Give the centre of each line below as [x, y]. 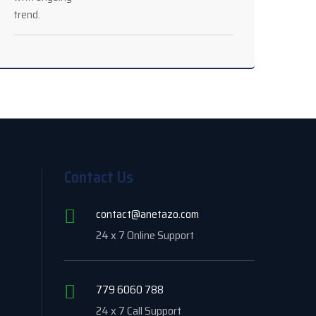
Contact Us [99, 177]
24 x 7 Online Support [145, 235]
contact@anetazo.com [147, 214]
